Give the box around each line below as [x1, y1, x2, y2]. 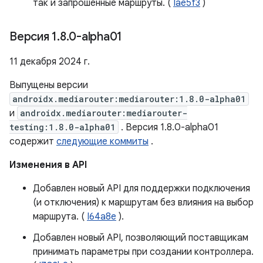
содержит [9, 136, 56, 147]
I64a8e [87, 211, 116, 222]
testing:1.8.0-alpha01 [9, 122, 116, 133]
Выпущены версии [9, 79, 88, 91]
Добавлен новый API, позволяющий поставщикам [33, 232, 248, 244]
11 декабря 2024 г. [9, 56, 90, 68]
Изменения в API [9, 159, 87, 171]
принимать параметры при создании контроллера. [33, 246, 254, 258]
